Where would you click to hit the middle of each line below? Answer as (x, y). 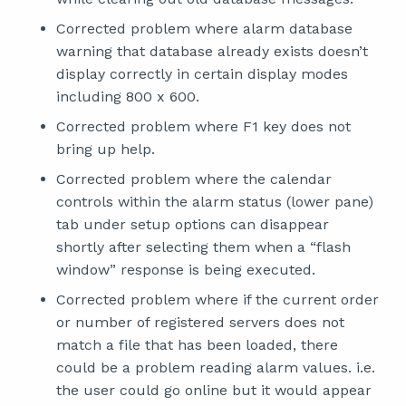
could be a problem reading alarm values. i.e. (216, 367)
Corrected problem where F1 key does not (203, 126)
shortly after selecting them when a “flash (203, 247)
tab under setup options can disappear (193, 224)
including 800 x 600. (128, 97)
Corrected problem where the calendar (194, 179)
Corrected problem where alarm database (204, 29)
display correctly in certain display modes (202, 74)
